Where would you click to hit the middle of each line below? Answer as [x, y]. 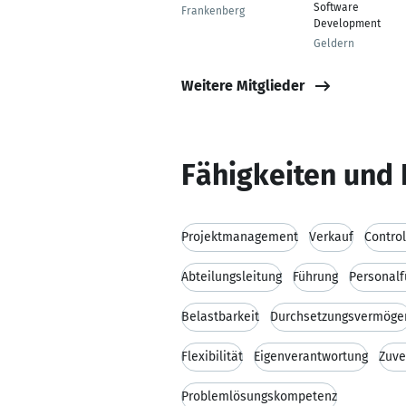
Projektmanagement [240, 237]
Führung [315, 277]
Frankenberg [213, 11]
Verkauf [331, 237]
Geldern [334, 43]
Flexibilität [212, 357]
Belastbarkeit [220, 317]
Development [347, 24]
